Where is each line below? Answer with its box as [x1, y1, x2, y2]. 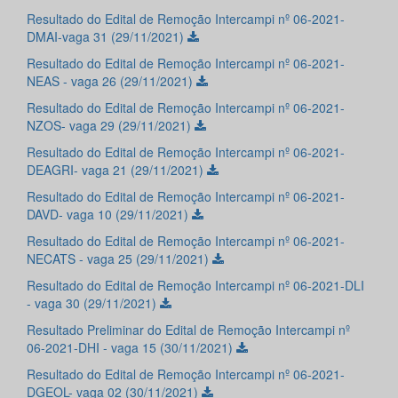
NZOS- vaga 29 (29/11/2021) [27, 116, 195, 135]
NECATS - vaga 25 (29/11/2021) [27, 250, 212, 268]
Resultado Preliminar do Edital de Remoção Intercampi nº [27, 321, 350, 339]
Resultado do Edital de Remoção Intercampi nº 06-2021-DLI [27, 276, 364, 295]
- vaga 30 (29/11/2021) [27, 294, 160, 313]
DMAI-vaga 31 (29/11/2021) [27, 28, 187, 46]
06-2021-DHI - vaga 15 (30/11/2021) [27, 338, 236, 357]
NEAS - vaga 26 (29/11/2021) [27, 72, 196, 91]
